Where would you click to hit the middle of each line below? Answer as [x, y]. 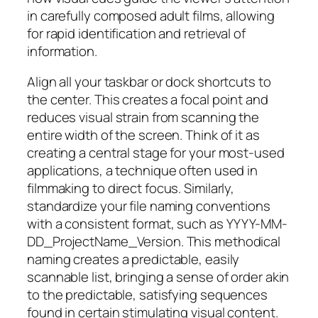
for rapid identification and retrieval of [136, 33]
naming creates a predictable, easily [133, 259]
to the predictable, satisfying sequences [147, 295]
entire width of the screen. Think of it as [143, 135]
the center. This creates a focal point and [148, 100]
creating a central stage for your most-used [156, 153]
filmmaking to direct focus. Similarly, [131, 188]
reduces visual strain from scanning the [143, 117]
